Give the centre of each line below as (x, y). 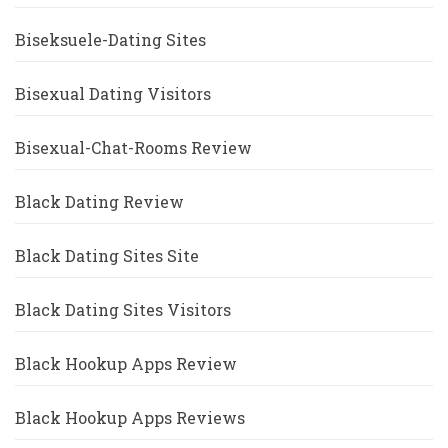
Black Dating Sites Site (107, 256)
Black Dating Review (99, 202)
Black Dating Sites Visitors (123, 310)
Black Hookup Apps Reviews (130, 418)
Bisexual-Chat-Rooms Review (133, 148)
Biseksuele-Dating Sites (110, 40)
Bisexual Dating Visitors (113, 94)
